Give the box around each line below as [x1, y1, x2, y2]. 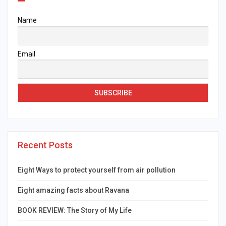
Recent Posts [18, 140, 73, 151]
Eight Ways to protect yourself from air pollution [18, 166, 176, 175]
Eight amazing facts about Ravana [18, 186, 129, 195]
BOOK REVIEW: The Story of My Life [18, 206, 132, 215]
